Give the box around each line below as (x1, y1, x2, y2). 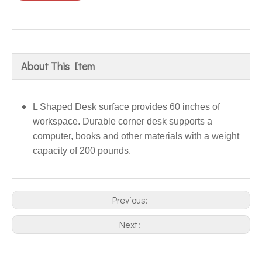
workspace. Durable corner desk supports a (33, 116, 212, 126)
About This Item (21, 58, 95, 73)
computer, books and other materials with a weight (33, 130, 239, 141)
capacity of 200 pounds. (33, 145, 131, 156)
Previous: (112, 193, 150, 206)
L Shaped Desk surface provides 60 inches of (33, 101, 220, 112)
